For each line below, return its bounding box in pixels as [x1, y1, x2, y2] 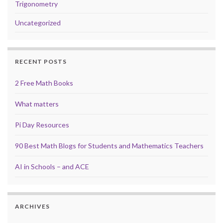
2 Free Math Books [15, 79, 73, 88]
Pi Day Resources [15, 120, 69, 129]
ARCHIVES [15, 203, 50, 211]
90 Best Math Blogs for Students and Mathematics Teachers [15, 141, 204, 150]
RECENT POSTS [15, 58, 67, 66]
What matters [15, 100, 59, 109]
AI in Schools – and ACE [15, 162, 89, 171]
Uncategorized [15, 18, 61, 27]
